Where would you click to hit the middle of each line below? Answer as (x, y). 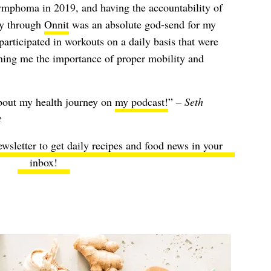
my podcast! (141, 102)
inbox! (43, 162)
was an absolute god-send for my (142, 24)
